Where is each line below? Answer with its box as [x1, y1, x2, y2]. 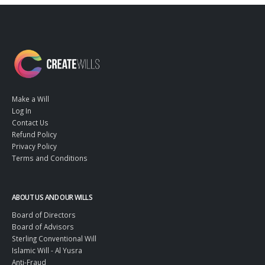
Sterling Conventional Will [12, 234, 96, 244]
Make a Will [12, 94, 49, 104]
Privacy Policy [12, 141, 57, 151]
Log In [12, 106, 31, 116]
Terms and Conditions [12, 153, 88, 163]
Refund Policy [12, 130, 57, 140]
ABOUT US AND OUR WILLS [12, 192, 93, 202]
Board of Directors [12, 210, 76, 220]
